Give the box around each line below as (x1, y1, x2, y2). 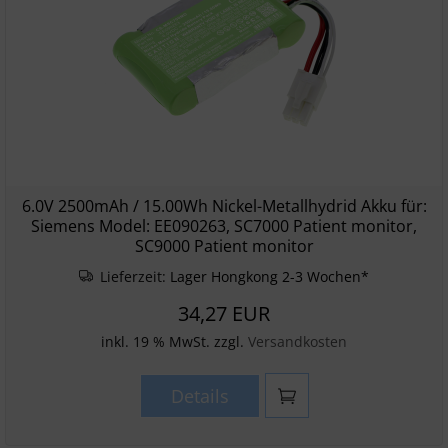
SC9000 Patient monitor (134, 235, 314, 257)
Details (170, 384, 229, 408)
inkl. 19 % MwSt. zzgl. (101, 332, 248, 351)
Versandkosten (248, 332, 347, 351)
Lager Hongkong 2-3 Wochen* (170, 267, 370, 286)
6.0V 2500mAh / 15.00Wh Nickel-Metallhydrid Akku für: (21, 195, 427, 217)
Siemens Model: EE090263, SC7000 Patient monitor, (31, 215, 417, 237)
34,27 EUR (178, 300, 270, 327)
